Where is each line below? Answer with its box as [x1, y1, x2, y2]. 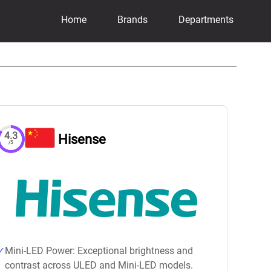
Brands [117, 13, 148, 25]
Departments [178, 13, 233, 25]
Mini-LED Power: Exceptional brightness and [5, 245, 193, 256]
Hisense [58, 131, 106, 147]
